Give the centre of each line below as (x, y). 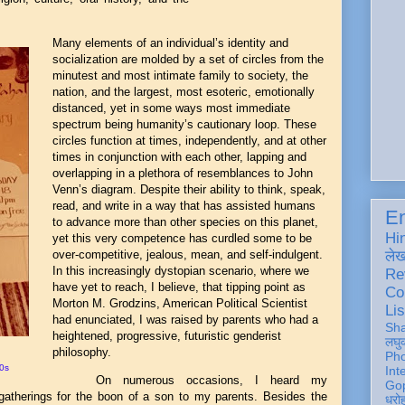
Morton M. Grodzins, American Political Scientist (180, 303)
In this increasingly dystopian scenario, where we (181, 271)
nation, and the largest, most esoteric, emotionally (184, 92)
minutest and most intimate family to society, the (180, 75)
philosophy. (82, 352)
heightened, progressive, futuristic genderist (167, 336)
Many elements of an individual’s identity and (170, 43)
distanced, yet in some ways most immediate (171, 108)
